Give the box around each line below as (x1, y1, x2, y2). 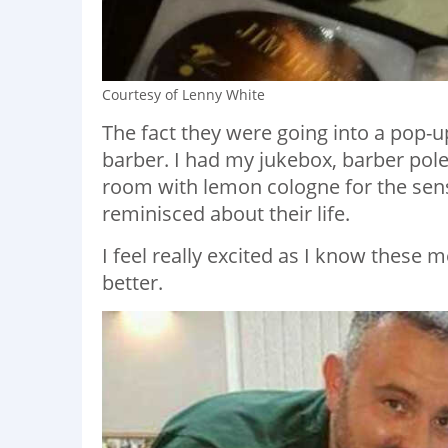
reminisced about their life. (102, 200, 350, 227)
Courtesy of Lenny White (102, 85, 265, 104)
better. (102, 269, 163, 296)
